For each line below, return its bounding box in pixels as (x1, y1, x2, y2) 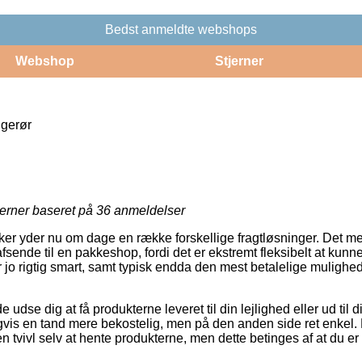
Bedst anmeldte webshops (105, 22, 257, 36)
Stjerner (214, 53, 263, 68)
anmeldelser (111, 203, 185, 217)
